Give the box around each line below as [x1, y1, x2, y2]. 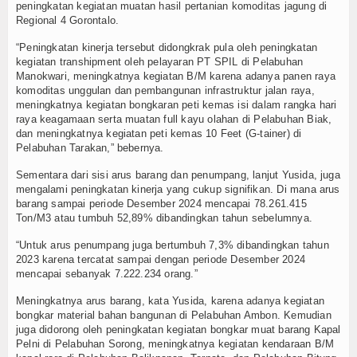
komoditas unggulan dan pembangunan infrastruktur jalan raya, [16, 84, 315, 96]
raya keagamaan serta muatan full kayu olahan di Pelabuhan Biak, [16, 112, 332, 125]
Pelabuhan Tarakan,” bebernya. [16, 141, 164, 154]
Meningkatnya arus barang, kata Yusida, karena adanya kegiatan [16, 294, 324, 307]
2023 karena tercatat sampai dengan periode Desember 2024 [16, 253, 305, 265]
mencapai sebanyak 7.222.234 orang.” [16, 267, 198, 280]
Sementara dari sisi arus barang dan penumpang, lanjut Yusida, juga [16, 168, 340, 181]
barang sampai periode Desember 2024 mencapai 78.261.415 [16, 197, 307, 210]
